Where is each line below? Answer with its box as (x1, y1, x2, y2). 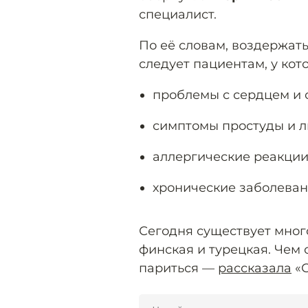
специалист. (139, 6, 217, 22)
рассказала (218, 260, 291, 276)
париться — (139, 260, 218, 276)
